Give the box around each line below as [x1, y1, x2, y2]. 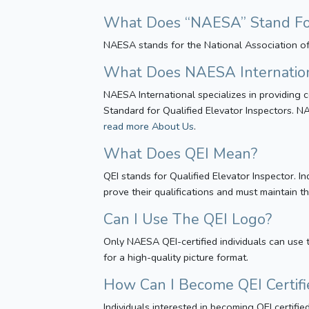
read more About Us [103, 119, 195, 133]
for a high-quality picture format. [103, 250, 249, 264]
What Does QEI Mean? [103, 143, 258, 164]
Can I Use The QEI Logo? [103, 209, 272, 230]
